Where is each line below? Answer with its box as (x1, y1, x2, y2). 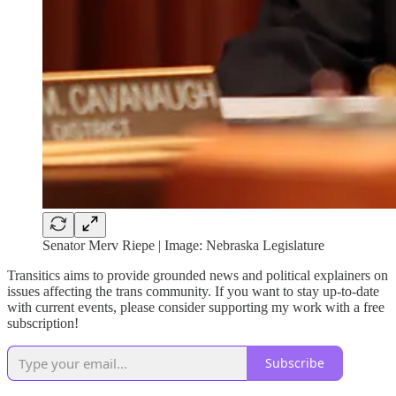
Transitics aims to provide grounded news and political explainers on (7, 267, 388, 283)
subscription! (7, 315, 79, 331)
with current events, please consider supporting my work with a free (7, 299, 385, 315)
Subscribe (265, 354, 324, 372)
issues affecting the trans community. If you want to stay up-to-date (7, 283, 379, 299)
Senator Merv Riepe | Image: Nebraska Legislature (42, 237, 324, 253)
